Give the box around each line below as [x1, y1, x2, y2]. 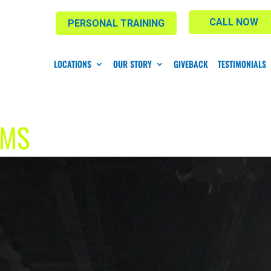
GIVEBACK [173, 57, 208, 70]
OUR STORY [113, 57, 152, 70]
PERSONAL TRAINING [67, 18, 165, 29]
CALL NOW [209, 16, 259, 28]
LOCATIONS [53, 57, 91, 70]
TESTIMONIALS [217, 57, 266, 70]
